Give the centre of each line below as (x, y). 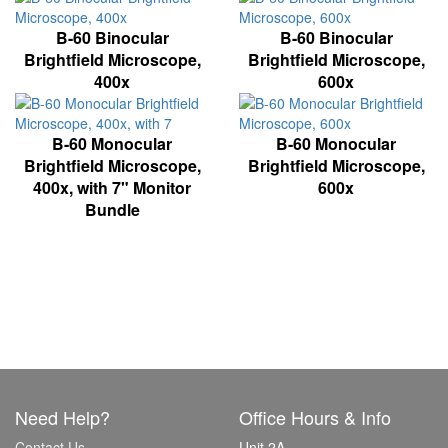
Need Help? (62, 416)
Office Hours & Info (315, 416)
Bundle (112, 209)
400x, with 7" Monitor (112, 187)
